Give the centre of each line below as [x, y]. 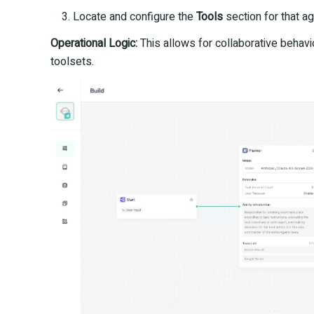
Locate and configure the [135, 16]
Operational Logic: [94, 43]
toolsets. [72, 61]
